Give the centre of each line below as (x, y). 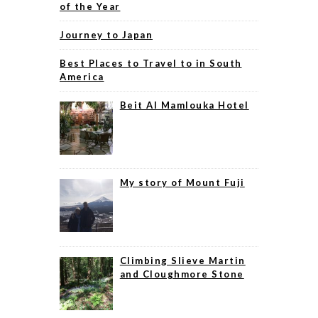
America (82, 76)
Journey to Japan (106, 34)
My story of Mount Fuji (182, 183)
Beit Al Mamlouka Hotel (184, 105)
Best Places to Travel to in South (151, 63)
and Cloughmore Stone (182, 274)
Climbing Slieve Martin (182, 261)
